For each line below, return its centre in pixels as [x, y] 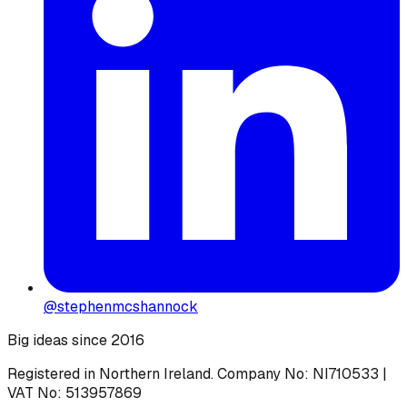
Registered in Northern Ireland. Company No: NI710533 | [197, 373]
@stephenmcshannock [121, 306]
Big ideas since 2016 [76, 340]
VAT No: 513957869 [74, 392]
